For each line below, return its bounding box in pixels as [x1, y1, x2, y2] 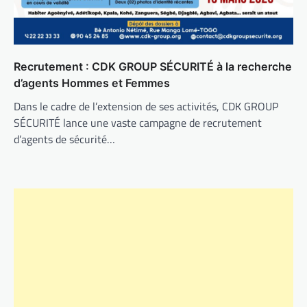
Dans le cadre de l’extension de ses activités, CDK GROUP [14, 98, 278, 115]
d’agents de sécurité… [14, 131, 115, 148]
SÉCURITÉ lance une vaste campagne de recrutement [14, 114, 262, 132]
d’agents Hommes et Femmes [14, 76, 170, 90]
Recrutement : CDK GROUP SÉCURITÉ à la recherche [14, 60, 292, 74]
